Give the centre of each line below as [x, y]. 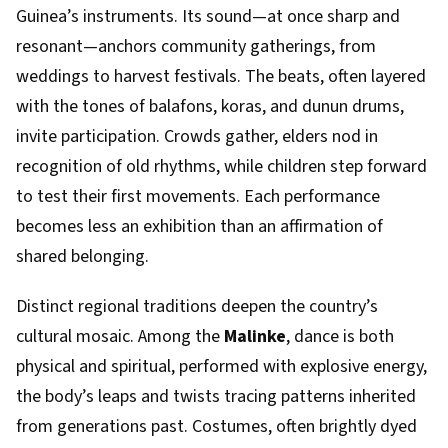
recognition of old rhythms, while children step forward [221, 166]
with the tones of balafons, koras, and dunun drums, [210, 106]
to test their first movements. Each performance [198, 196]
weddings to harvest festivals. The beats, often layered [221, 76]
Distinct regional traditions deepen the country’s [197, 306]
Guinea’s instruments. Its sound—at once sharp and [208, 16]
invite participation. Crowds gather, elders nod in [197, 136]
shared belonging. [82, 256]
